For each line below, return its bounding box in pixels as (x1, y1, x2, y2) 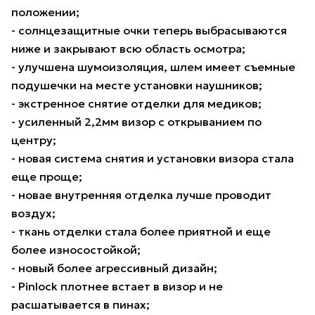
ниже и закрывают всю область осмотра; (11, 41, 245, 56)
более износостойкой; (11, 243, 141, 257)
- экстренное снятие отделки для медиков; (11, 96, 262, 111)
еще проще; (11, 169, 82, 184)
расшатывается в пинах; (11, 297, 150, 312)
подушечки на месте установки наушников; (11, 78, 262, 93)
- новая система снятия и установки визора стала (11, 151, 294, 166)
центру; (11, 133, 56, 148)
